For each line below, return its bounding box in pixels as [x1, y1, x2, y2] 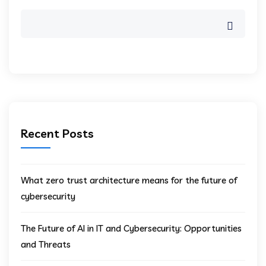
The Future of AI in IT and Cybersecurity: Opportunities [21, 223, 242, 235]
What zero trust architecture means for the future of [21, 175, 237, 186]
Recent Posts [21, 126, 94, 141]
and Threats [21, 239, 71, 251]
